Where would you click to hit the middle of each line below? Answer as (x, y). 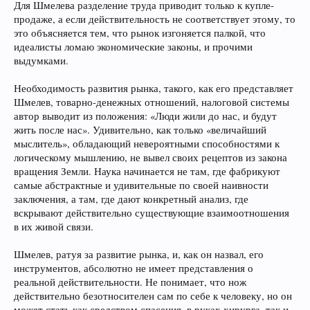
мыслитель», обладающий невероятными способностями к (147, 144)
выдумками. (41, 61)
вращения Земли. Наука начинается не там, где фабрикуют (147, 171)
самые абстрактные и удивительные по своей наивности (141, 185)
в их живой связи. (54, 227)
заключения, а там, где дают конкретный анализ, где (131, 199)
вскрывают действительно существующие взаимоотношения (152, 213)
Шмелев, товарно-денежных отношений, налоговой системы (152, 102)
